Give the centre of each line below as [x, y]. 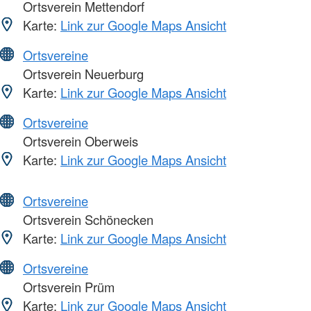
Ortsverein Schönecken [86, 219]
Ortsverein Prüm [67, 286]
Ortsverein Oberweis [79, 141]
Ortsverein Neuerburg [82, 73]
